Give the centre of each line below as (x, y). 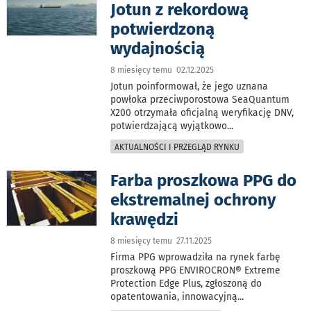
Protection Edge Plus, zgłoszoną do (186, 283)
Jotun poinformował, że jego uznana (190, 86)
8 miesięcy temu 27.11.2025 (161, 241)
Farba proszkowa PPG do (204, 180)
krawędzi (145, 219)
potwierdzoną (163, 29)
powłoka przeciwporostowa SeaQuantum (200, 99)
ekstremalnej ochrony (193, 200)
